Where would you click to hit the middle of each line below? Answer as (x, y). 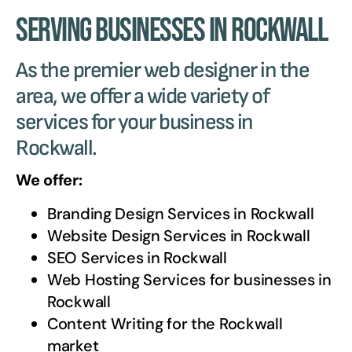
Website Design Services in (147, 235)
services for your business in (134, 123)
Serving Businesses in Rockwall (171, 31)
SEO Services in (106, 257)
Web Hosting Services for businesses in (189, 279)
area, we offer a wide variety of (142, 97)
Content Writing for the (133, 323)
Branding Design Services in (149, 213)
